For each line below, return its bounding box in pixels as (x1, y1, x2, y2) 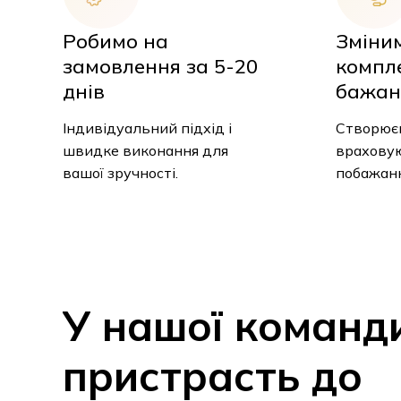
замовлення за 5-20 (63, 54, 258, 80)
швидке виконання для (63, 141, 228, 160)
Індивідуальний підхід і (63, 119, 232, 138)
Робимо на (63, 29, 168, 55)
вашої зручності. (63, 164, 178, 183)
